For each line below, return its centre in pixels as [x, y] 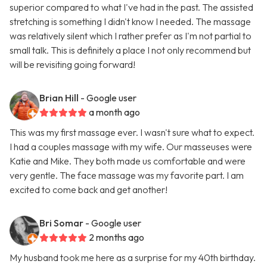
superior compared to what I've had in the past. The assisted [131, 7]
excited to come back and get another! [89, 190]
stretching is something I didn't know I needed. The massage [130, 22]
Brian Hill [59, 98]
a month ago [114, 112]
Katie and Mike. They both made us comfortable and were [128, 161]
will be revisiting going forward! [72, 65]
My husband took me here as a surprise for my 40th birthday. [133, 258]
